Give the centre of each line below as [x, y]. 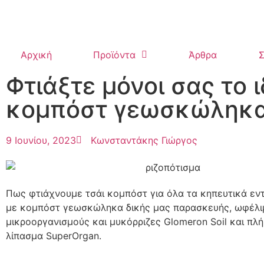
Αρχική [37, 55]
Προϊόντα [115, 55]
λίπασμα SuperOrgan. [54, 235]
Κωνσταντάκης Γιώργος [144, 140]
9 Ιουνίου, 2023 [41, 140]
